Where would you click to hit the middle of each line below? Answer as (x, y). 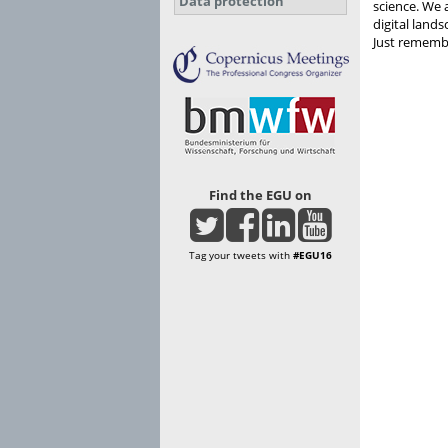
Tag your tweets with (240, 254)
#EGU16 (312, 254)
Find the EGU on (260, 195)
